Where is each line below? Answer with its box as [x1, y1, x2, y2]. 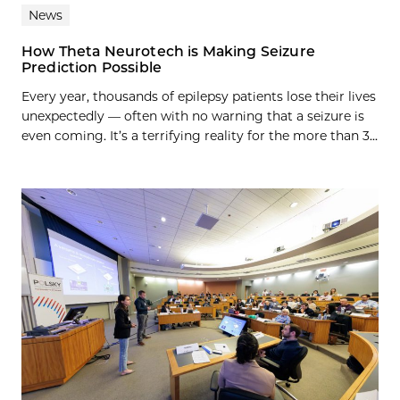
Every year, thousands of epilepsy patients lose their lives [21, 88, 376, 105]
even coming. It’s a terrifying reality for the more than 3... [21, 128, 378, 145]
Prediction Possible [21, 59, 162, 77]
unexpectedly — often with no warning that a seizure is [21, 108, 364, 125]
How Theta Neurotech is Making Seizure [21, 43, 315, 61]
